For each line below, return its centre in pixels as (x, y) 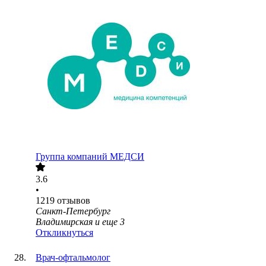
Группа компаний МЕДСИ (90, 157)
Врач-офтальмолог (73, 258)
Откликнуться (64, 233)
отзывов (74, 201)
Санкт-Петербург (73, 211)
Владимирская (64, 222)
